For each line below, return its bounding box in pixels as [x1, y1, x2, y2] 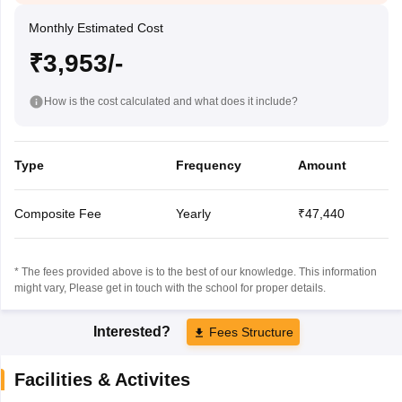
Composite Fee [13, 205, 101, 221]
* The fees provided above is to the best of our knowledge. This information [13, 265, 377, 278]
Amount [297, 157, 346, 172]
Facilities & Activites [13, 369, 190, 389]
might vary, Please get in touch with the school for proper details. [13, 281, 326, 294]
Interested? [93, 323, 174, 339]
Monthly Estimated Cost [28, 21, 163, 35]
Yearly [175, 205, 211, 221]
